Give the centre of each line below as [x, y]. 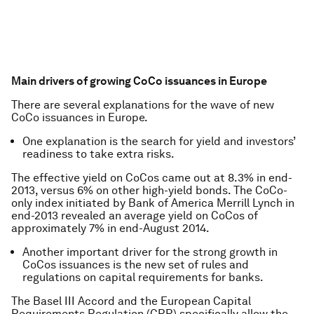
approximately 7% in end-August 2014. [110, 228]
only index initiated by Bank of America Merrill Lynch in [153, 203]
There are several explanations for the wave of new [143, 105]
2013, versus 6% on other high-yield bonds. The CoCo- [149, 190]
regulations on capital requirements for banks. [143, 277]
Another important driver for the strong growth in [150, 252]
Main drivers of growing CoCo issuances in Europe [139, 81]
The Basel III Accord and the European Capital [131, 301]
